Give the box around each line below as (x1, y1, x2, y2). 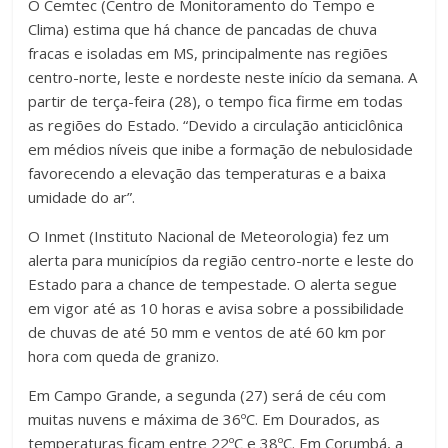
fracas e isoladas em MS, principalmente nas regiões (28, 43, 389, 63)
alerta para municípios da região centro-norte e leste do (28, 250, 415, 270)
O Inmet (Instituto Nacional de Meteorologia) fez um (28, 226, 390, 246)
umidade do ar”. (28, 187, 136, 207)
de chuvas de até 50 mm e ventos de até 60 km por (28, 322, 387, 342)
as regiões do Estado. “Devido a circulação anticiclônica (28, 115, 404, 135)
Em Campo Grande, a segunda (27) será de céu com (28, 385, 387, 405)
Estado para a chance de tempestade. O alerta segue (28, 274, 398, 294)
